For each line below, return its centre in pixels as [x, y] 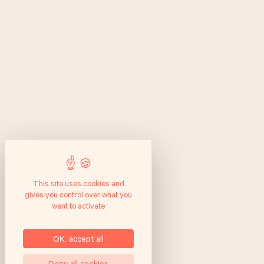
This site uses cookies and [78, 183]
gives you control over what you [78, 194]
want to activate [78, 206]
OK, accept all [78, 238]
